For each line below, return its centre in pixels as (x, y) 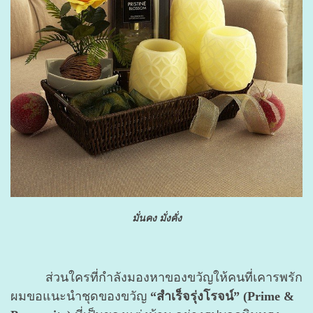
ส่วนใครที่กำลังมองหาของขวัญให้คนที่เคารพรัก (156, 277)
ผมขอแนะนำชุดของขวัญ (80, 296)
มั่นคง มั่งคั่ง (156, 218)
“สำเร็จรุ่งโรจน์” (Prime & (222, 296)
